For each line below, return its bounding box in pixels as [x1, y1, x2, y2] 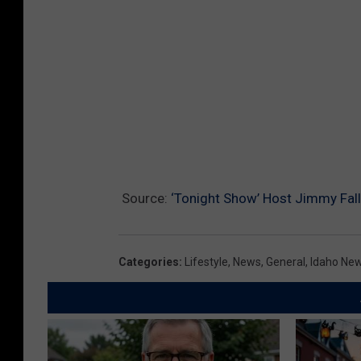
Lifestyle [185, 255, 228, 269]
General [266, 255, 305, 269]
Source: [118, 190, 171, 207]
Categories [118, 255, 179, 269]
